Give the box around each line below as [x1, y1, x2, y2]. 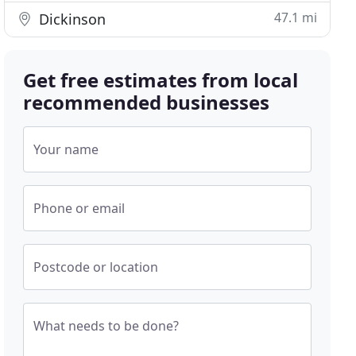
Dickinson [35, 10, 106, 29]
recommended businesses [23, 89, 270, 115]
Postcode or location [33, 258, 159, 276]
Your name [33, 141, 99, 158]
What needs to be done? [33, 317, 180, 335]
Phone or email [33, 199, 126, 217]
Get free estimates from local [23, 67, 299, 93]
